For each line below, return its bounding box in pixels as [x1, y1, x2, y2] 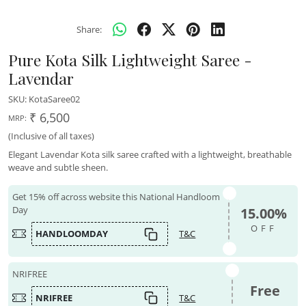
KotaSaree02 [29, 93, 80, 106]
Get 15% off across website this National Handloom [12, 191, 221, 204]
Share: [76, 23, 102, 36]
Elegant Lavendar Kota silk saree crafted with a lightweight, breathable [8, 148, 292, 161]
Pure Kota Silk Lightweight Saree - [8, 49, 252, 71]
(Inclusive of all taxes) [8, 130, 94, 143]
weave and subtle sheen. [8, 161, 108, 174]
